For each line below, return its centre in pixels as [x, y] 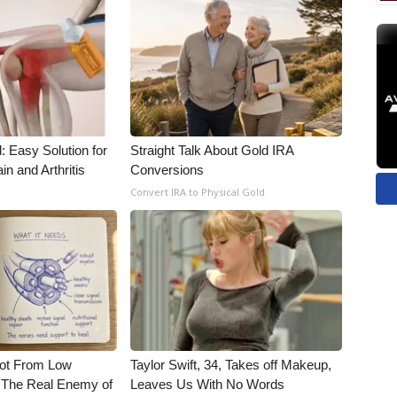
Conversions [167, 170]
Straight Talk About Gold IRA [212, 150]
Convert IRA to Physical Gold [198, 192]
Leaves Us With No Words [208, 384]
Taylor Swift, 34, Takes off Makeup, [231, 365]
